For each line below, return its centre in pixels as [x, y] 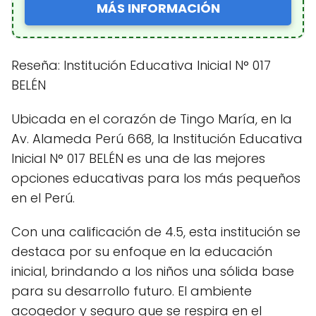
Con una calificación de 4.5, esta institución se [156, 231]
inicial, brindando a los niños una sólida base [153, 271]
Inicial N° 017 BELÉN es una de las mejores [138, 158]
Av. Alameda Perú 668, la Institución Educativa [157, 138]
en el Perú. [43, 197]
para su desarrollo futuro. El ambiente [132, 291]
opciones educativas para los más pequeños [156, 178]
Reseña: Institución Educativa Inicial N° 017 [141, 65]
